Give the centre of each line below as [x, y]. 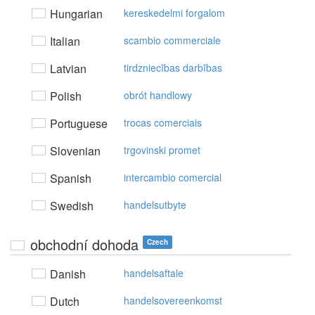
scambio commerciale [172, 40]
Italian [64, 41]
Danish [66, 274]
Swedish [70, 206]
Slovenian [74, 151]
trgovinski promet [162, 150]
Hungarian [75, 14]
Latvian [67, 69]
